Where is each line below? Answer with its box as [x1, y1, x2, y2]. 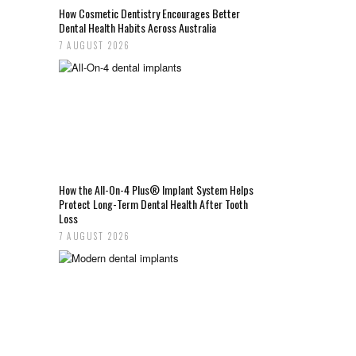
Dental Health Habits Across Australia [59, 19, 216, 37]
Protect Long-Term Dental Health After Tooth [59, 195, 248, 213]
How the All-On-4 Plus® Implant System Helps [59, 181, 253, 199]
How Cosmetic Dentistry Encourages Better [59, 5, 240, 22]
